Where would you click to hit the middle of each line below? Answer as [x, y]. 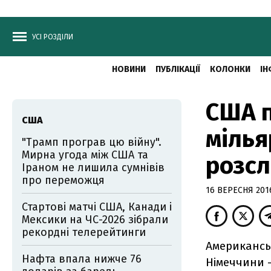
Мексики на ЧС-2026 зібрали [95, 220]
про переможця [63, 180]
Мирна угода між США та [85, 155]
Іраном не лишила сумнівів [93, 168]
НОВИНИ [129, 69]
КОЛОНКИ [230, 69]
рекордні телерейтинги [84, 232]
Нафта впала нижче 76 [82, 259]
